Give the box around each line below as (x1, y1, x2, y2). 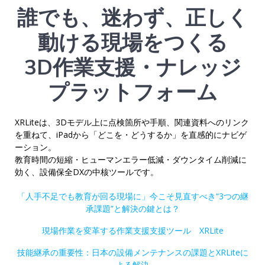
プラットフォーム (47, 78, 218, 105)
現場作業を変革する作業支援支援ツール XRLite (41, 224, 224, 236)
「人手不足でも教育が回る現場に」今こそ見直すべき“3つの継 (17, 190, 248, 202)
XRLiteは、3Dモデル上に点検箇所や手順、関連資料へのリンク (15, 116, 249, 128)
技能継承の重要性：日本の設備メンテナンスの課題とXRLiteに (17, 246, 248, 258)
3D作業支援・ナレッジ (24, 53, 241, 80)
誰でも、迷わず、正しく (17, 4, 248, 30)
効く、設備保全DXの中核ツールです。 (15, 166, 159, 177)
